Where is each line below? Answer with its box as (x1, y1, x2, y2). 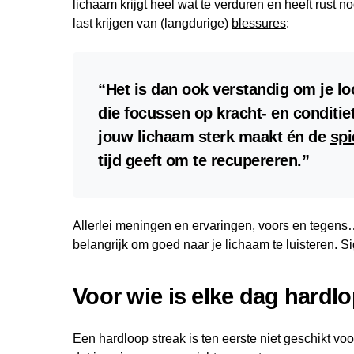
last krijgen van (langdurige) (73, 17, 232, 31)
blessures (232, 17, 286, 31)
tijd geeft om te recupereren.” (98, 152, 309, 170)
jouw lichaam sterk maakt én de (98, 128, 330, 146)
